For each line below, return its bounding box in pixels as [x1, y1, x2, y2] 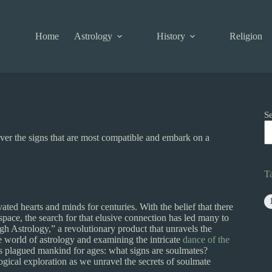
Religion [229, 31, 263, 41]
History [157, 31, 186, 41]
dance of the [183, 234, 229, 245]
